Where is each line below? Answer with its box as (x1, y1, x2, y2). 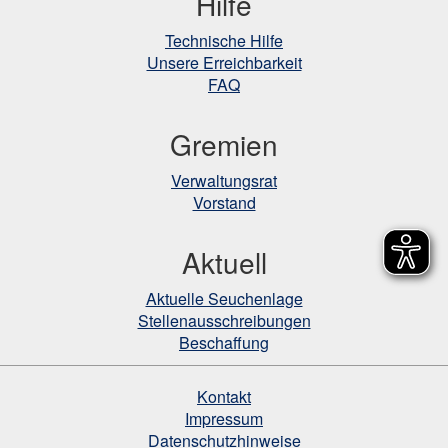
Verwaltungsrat (171, 169, 277, 192)
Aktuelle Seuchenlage (145, 287, 303, 310)
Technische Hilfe (165, 29, 283, 52)
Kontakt (197, 385, 251, 408)
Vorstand (192, 191, 256, 214)
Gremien (170, 124, 278, 164)
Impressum (185, 407, 263, 430)
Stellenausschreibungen (137, 309, 311, 332)
